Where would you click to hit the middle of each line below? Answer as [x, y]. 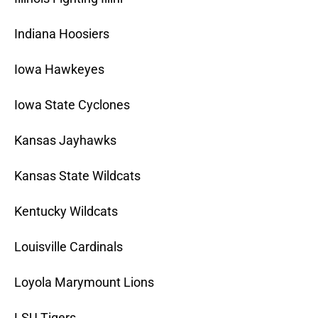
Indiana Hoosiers [62, 34]
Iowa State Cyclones [72, 105]
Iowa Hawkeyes [59, 70]
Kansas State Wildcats [77, 176]
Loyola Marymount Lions [84, 283]
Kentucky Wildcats [66, 212]
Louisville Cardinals [68, 247]
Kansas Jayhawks [65, 141]
